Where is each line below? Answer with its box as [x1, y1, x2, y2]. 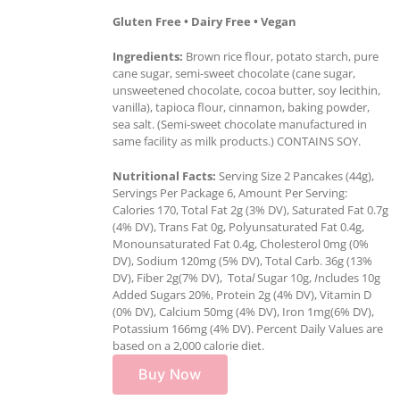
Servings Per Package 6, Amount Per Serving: [112, 184, 347, 201]
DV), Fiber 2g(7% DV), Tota [112, 269, 252, 286]
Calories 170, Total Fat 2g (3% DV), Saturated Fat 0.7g [112, 201, 388, 218]
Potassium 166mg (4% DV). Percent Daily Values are [112, 320, 383, 337]
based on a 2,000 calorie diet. [112, 337, 264, 354]
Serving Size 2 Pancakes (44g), [216, 167, 374, 184]
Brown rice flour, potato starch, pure [183, 47, 379, 64]
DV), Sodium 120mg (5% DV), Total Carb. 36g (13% [112, 252, 372, 269]
